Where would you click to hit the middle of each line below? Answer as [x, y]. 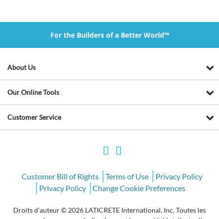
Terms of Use [127, 176]
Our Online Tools [33, 92]
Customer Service [34, 117]
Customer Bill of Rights [60, 176]
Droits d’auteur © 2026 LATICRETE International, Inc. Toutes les [109, 210]
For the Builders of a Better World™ [109, 35]
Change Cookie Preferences [139, 188]
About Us [22, 67]
